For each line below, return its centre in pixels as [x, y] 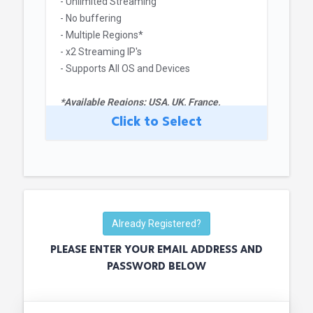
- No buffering [91, 18]
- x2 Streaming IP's [101, 52]
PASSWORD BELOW [156, 267]
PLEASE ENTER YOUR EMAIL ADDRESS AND [156, 250]
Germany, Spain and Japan [118, 119]
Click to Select [156, 123]
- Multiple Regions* [102, 35]
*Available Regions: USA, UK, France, [140, 102]
